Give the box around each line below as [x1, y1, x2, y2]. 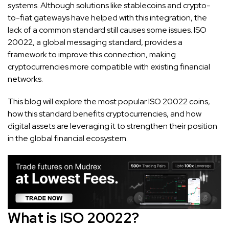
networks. [8, 73, 43, 84]
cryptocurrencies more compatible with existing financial [8, 61, 210, 72]
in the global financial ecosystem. [8, 132, 129, 144]
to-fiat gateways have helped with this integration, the [8, 12, 207, 23]
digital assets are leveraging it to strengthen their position [8, 120, 217, 131]
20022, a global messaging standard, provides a [8, 36, 182, 48]
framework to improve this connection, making [8, 49, 176, 60]
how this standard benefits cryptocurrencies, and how [8, 108, 201, 119]
